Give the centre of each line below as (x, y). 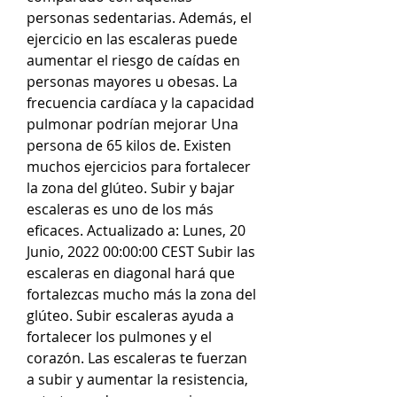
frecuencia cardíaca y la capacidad (140, 102)
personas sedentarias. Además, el (139, 17)
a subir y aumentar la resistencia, (137, 379)
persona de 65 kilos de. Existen (129, 145)
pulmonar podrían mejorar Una (132, 124)
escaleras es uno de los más (120, 209)
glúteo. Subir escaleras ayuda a (130, 315)
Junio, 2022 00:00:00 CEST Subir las (141, 251)
